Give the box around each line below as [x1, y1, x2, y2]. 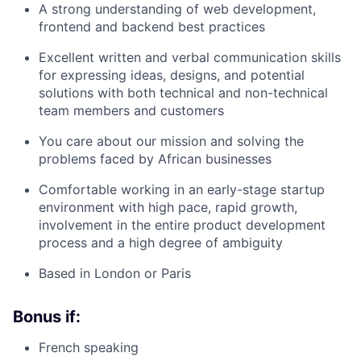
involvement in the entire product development [39, 217, 326, 234]
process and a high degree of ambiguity [39, 234, 283, 251]
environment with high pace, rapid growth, [39, 199, 297, 216]
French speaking [39, 339, 139, 356]
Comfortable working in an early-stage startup [39, 181, 325, 198]
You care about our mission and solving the [39, 133, 304, 150]
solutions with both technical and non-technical [39, 85, 328, 102]
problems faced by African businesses [39, 151, 272, 168]
